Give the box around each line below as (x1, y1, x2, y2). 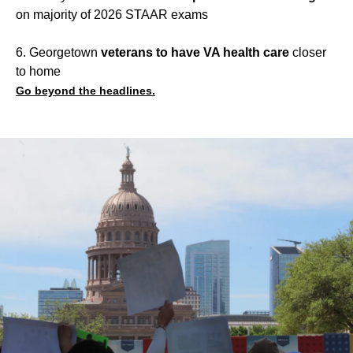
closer (289, 46, 326, 60)
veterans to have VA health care (101, 46, 289, 60)
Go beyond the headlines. (16, 84, 155, 98)
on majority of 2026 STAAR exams (16, 8, 208, 22)
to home (16, 65, 61, 79)
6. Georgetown (16, 46, 101, 60)
